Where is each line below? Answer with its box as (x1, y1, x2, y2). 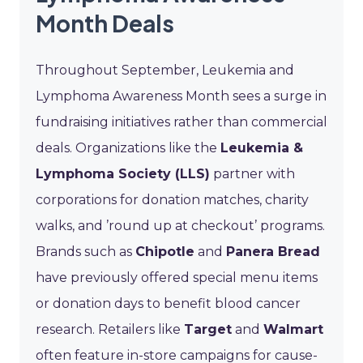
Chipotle (135, 243, 194, 259)
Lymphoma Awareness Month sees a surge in (36, 88, 327, 104)
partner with (210, 165, 295, 181)
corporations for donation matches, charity (36, 191, 309, 207)
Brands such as (36, 243, 135, 259)
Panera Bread (226, 243, 320, 259)
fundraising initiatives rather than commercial (36, 113, 327, 130)
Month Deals (36, 8, 174, 37)
